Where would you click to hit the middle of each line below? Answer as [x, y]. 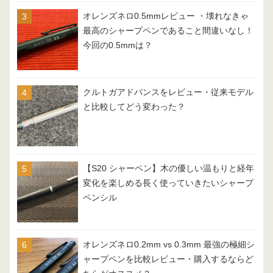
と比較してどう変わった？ [134, 107]
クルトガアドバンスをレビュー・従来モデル [168, 93]
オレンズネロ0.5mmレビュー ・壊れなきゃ [166, 16]
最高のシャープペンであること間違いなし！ [168, 31]
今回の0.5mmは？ [118, 46]
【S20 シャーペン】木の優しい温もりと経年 [168, 169]
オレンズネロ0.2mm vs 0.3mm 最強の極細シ [169, 245]
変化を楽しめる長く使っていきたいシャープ [168, 183]
